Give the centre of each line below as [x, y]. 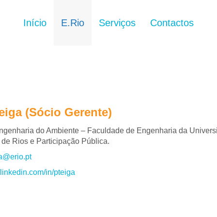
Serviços [117, 23]
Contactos [172, 23]
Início [35, 23]
